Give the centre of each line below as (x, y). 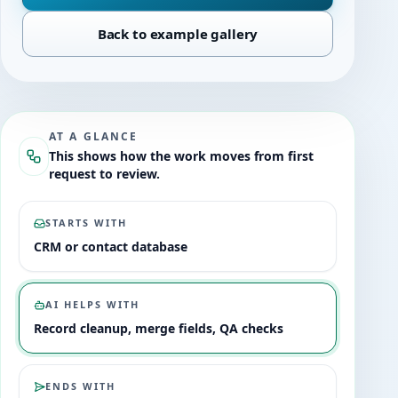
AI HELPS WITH (92, 304)
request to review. (104, 174)
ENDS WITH (80, 386)
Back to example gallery (178, 34)
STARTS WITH (86, 223)
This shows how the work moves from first (181, 156)
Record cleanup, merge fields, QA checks (159, 328)
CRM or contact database (111, 247)
